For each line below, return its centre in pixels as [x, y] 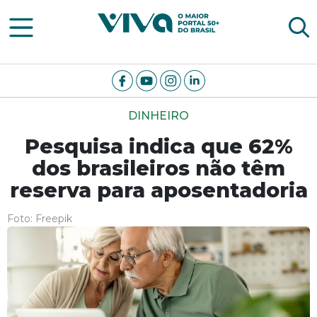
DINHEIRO [158, 116]
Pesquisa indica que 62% [158, 146]
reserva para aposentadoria [158, 190]
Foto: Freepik [40, 219]
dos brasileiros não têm [158, 168]
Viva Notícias [253, 19]
